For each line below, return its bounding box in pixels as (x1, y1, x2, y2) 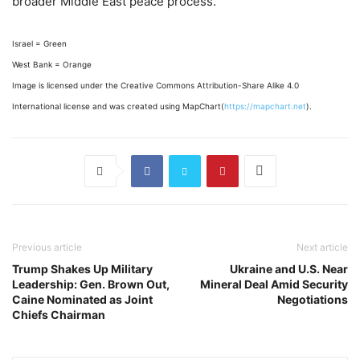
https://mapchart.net (224, 100, 306, 111)
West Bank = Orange (12, 59, 92, 69)
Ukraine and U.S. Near (230, 261, 348, 276)
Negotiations (277, 292, 348, 306)
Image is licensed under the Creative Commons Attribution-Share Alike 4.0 (12, 80, 299, 90)
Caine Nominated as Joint (12, 292, 153, 306)
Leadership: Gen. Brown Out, (12, 276, 170, 291)
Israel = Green (12, 38, 67, 48)
